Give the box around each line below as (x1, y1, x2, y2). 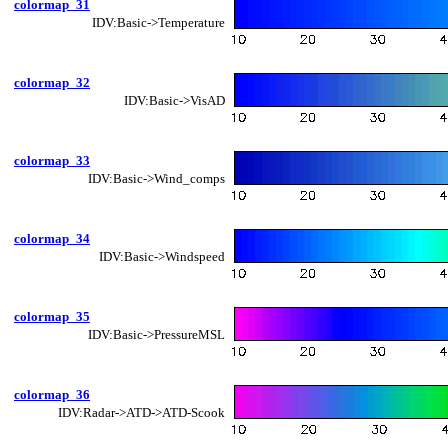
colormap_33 (14, 152, 90, 168)
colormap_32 (14, 74, 90, 90)
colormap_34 (14, 230, 90, 246)
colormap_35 (14, 308, 90, 324)
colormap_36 (14, 386, 90, 402)
